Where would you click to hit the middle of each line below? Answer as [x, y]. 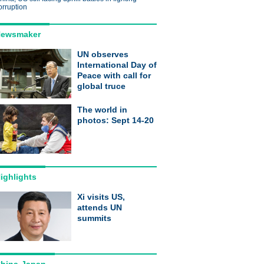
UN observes [103, 54]
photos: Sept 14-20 [115, 120]
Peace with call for [114, 75]
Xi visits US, [101, 197]
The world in [102, 110]
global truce [101, 86]
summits [94, 218]
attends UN [100, 207]
